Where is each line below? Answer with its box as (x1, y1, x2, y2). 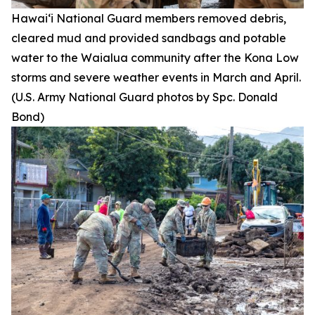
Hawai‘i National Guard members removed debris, (11, 11, 286, 26)
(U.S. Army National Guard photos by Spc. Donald (11, 90, 278, 105)
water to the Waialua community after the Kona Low (11, 51, 299, 65)
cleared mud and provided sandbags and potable (11, 31, 286, 46)
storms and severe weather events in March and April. (11, 70, 301, 85)
